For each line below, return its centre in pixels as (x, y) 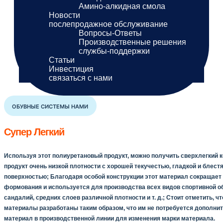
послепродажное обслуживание (108, 24)
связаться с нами (81, 78)
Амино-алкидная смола (122, 6)
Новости (64, 15)
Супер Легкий (34, 132)
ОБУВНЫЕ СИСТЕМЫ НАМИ (50, 107)
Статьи (62, 60)
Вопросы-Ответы (110, 33)
